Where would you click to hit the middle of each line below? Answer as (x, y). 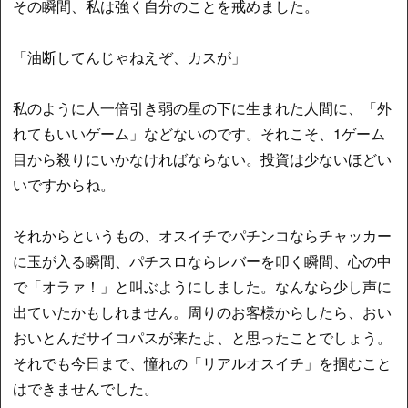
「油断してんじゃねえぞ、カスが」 (130, 57)
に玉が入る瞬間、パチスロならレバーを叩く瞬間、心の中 (203, 261)
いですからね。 (64, 185)
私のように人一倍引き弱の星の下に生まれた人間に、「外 (203, 108)
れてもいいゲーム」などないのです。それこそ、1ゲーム (199, 134)
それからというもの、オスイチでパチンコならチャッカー (203, 236)
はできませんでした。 (86, 389)
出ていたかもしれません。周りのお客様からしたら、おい (203, 312)
